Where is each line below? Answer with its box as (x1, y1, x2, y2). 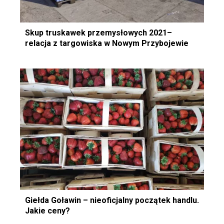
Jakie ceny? (25, 206, 70, 216)
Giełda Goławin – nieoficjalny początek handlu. (25, 195, 199, 205)
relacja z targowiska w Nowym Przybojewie (25, 38, 188, 48)
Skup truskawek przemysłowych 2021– (25, 28, 172, 38)
